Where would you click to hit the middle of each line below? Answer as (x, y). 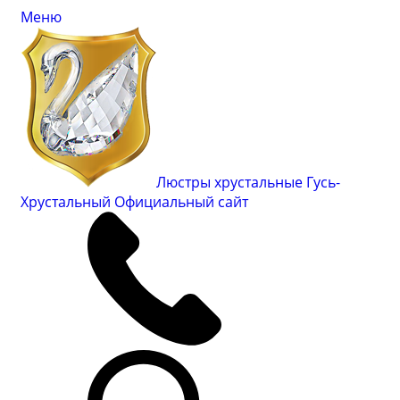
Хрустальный (67, 202)
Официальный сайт (181, 202)
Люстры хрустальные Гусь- (248, 182)
